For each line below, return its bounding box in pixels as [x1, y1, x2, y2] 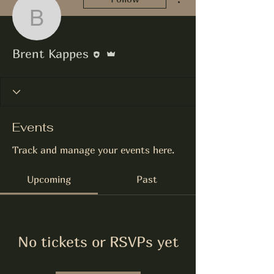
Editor [99, 41, 116, 48]
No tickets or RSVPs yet [17, 233, 179, 250]
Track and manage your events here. [12, 144, 174, 156]
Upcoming [27, 173, 71, 185]
